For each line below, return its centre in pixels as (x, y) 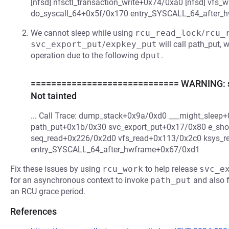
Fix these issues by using (56, 169)
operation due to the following (86, 55)
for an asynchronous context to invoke (80, 180)
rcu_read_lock (168, 33)
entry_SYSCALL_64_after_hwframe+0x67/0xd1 (115, 150)
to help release (171, 169)
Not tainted (54, 96)
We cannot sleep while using (83, 33)
